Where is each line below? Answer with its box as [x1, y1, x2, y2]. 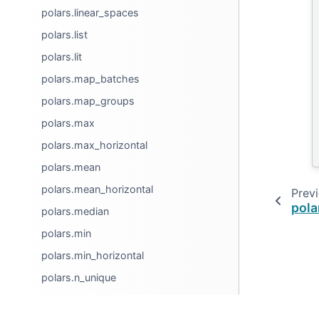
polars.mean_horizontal [41, 183, 154, 195]
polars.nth [41, 293, 90, 305]
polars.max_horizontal [41, 139, 148, 151]
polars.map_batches [41, 73, 140, 85]
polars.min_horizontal [41, 249, 145, 261]
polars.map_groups [41, 95, 135, 107]
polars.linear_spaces [41, 6, 140, 19]
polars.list [41, 28, 88, 41]
